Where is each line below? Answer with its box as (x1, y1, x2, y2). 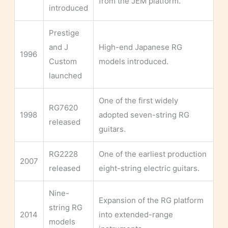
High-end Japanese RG (99, 42, 182, 52)
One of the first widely (99, 96, 178, 106)
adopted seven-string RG (99, 110, 189, 120)
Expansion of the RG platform (99, 195, 204, 206)
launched (49, 71, 82, 81)
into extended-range (99, 210, 173, 220)
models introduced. (99, 56, 168, 67)
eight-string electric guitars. (99, 163, 199, 174)
